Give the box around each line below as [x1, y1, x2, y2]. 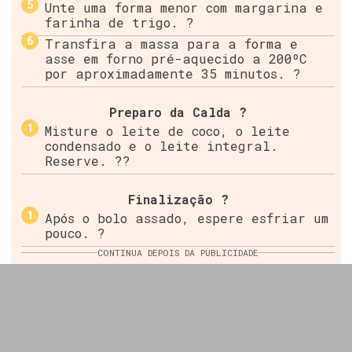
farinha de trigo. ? [45, 14, 195, 31]
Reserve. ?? [45, 152, 131, 170]
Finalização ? [127, 190, 229, 207]
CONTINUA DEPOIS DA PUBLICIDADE [97, 246, 259, 258]
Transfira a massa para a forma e [45, 35, 299, 53]
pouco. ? [45, 224, 106, 241]
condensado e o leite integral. [45, 137, 279, 155]
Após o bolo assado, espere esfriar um [45, 209, 329, 226]
